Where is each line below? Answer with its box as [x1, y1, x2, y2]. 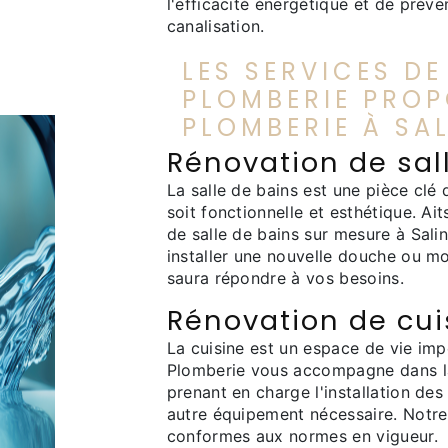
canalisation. [166, 16, 265, 36]
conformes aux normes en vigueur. [166, 426, 438, 446]
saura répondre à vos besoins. [166, 268, 404, 288]
